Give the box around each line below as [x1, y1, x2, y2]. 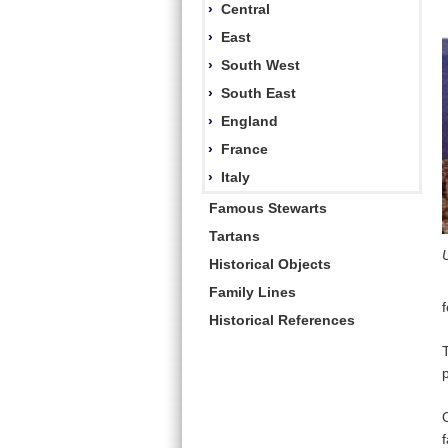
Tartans [209, 227, 260, 244]
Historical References [209, 311, 355, 328]
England [221, 112, 278, 129]
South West [221, 56, 300, 73]
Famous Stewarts [209, 199, 327, 216]
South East [221, 84, 296, 101]
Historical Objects [209, 255, 331, 272]
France [221, 140, 268, 157]
